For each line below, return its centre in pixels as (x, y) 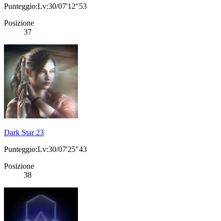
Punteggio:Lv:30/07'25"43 (45, 149)
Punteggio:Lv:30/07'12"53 (45, 6)
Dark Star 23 (24, 133)
